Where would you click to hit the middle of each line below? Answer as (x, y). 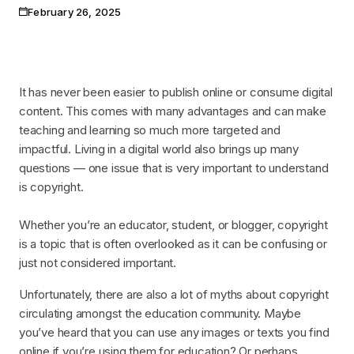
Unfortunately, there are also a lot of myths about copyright (174, 294)
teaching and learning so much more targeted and (150, 130)
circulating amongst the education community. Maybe (160, 313)
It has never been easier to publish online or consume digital (176, 92)
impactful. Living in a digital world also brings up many (159, 149)
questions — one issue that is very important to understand (174, 168)
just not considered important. (98, 262)
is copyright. (51, 186)
